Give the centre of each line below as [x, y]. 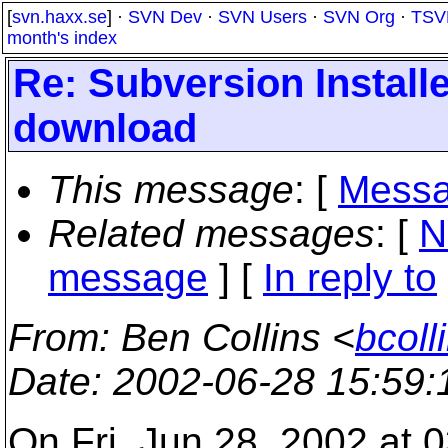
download [105, 128]
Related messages [211, 233]
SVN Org [359, 17]
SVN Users [262, 17]
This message [171, 189]
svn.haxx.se [59, 17]
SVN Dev [165, 17]
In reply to [350, 277]
